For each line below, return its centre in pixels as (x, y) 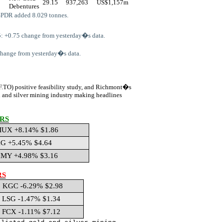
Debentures (24, 6)
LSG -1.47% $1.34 (31, 199)
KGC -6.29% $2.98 (32, 186)
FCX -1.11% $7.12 (31, 212)
